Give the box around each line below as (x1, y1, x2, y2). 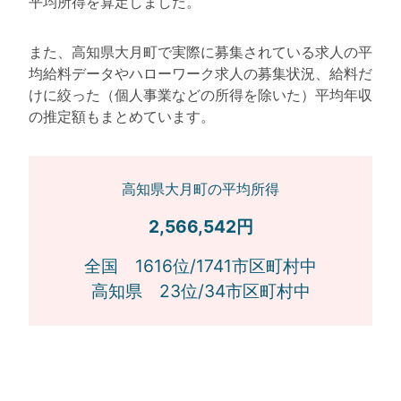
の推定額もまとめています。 (29, 107, 215, 126)
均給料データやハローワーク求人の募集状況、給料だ (29, 64, 372, 83)
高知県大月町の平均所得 (122, 180, 279, 199)
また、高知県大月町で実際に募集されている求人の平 (29, 43, 372, 62)
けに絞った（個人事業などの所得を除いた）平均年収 (29, 86, 372, 105)
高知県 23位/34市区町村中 (90, 280, 311, 303)
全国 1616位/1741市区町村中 (84, 255, 317, 277)
